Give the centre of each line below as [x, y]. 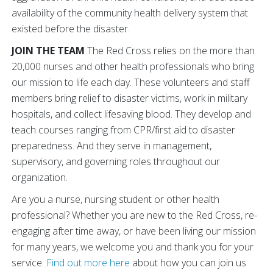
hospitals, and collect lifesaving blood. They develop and [131, 114]
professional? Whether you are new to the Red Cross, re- [134, 215]
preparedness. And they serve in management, [112, 146]
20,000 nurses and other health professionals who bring [133, 67]
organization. [40, 178]
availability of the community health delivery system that [130, 13]
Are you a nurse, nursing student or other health [115, 200]
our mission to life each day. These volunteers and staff [131, 83]
